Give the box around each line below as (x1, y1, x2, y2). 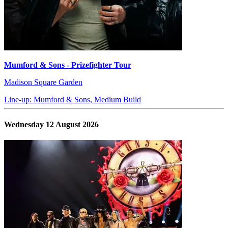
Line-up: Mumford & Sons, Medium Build (4, 95, 141, 104)
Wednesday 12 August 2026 (4, 120, 99, 129)
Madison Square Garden (4, 77, 82, 87)
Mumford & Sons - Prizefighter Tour (4, 60, 131, 69)
